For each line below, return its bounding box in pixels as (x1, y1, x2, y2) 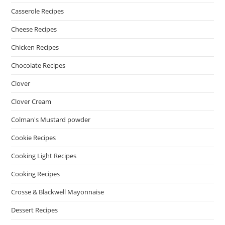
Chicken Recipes (11, 43, 59, 52)
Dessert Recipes (11, 205, 58, 214)
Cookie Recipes (11, 133, 56, 142)
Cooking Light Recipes (11, 151, 77, 160)
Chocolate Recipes (11, 61, 66, 70)
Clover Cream (11, 97, 52, 106)
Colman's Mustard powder (11, 115, 91, 124)
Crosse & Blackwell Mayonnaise (11, 187, 104, 196)
